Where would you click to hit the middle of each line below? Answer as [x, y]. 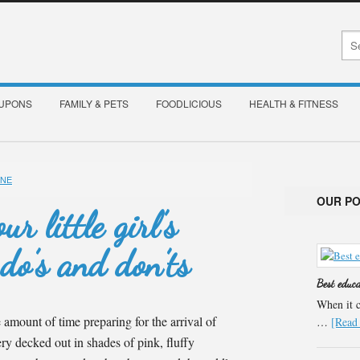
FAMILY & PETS [94, 103]
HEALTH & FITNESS [294, 103]
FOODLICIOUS [189, 103]
